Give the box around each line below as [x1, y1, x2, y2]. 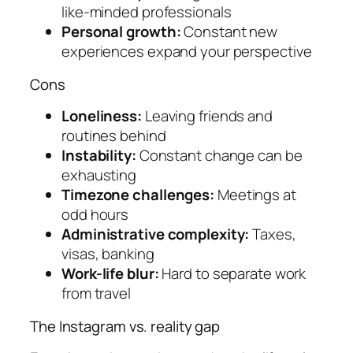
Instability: [61, 145, 136, 166]
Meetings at [214, 184, 296, 206]
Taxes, [249, 224, 296, 245]
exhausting [61, 165, 137, 186]
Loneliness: [61, 106, 142, 127]
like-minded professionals [61, 2, 232, 23]
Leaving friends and [141, 106, 273, 127]
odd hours [61, 204, 129, 225]
